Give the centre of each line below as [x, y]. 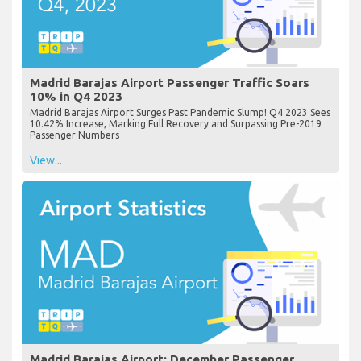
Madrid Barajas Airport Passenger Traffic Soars [170, 83]
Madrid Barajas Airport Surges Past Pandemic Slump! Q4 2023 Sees [180, 113]
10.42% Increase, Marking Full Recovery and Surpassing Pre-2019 [176, 124]
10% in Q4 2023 [76, 97]
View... [46, 161]
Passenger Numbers [75, 135]
